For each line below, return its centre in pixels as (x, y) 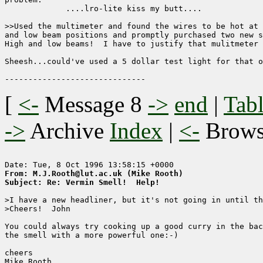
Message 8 (93, 104)
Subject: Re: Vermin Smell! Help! (82, 183)
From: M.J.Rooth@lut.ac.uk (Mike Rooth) (94, 174)
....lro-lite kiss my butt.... (103, 9)
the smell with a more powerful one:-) (92, 235)
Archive (68, 131)
